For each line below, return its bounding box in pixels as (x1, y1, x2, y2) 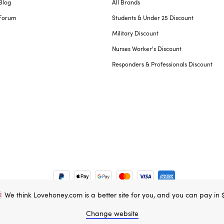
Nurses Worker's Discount (112, 44, 181, 52)
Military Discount (112, 29, 158, 37)
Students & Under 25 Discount (112, 13, 193, 21)
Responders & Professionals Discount (112, 60, 212, 68)
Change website (85, 208, 138, 218)
